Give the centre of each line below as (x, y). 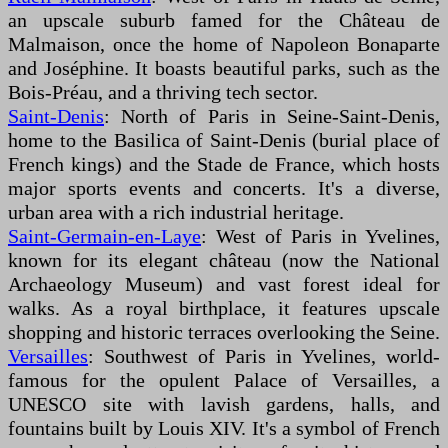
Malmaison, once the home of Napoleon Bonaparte (224, 44)
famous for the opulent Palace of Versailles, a (224, 380)
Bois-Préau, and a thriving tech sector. (163, 92)
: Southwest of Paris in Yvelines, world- (264, 356)
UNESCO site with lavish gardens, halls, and (224, 404)
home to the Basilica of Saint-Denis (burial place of (224, 140)
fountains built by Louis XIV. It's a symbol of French (224, 428)
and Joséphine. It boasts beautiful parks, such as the (224, 68)
